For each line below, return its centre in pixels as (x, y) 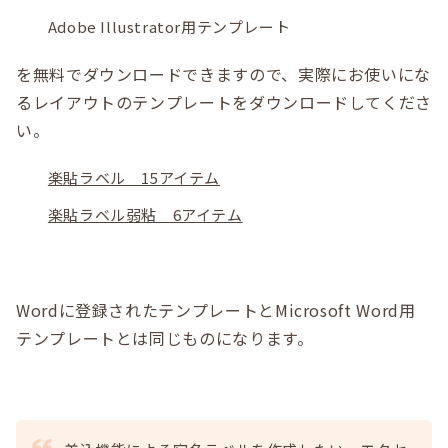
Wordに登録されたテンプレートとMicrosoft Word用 (216, 310)
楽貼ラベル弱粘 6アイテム (145, 214)
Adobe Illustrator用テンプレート (169, 26)
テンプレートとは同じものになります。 (165, 338)
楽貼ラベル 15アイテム (134, 177)
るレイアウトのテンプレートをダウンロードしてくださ (224, 102)
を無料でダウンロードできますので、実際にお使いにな (223, 74)
